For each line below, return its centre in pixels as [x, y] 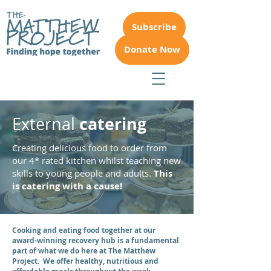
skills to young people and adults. [83, 173]
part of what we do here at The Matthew [84, 251]
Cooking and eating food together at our [84, 230]
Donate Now [152, 49]
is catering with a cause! [67, 186]
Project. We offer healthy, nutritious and [85, 261]
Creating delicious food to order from [90, 148]
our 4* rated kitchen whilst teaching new [96, 160]
